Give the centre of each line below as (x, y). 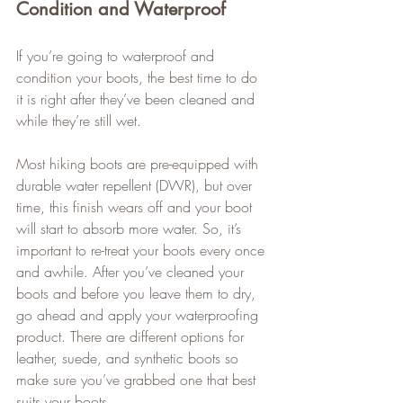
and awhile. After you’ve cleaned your (132, 272)
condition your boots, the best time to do (139, 78)
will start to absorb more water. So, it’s (131, 229)
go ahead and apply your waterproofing (139, 315)
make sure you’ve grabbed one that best (138, 380)
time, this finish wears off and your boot (136, 207)
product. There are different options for (132, 337)
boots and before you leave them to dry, (138, 294)
